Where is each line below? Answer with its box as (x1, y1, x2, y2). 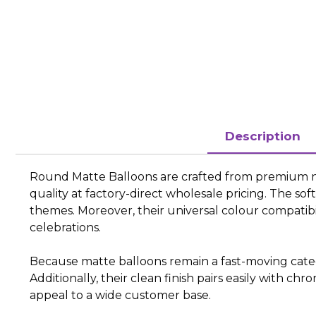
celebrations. (30, 220, 101, 234)
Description (225, 128, 300, 143)
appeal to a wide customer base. (30, 288, 211, 302)
